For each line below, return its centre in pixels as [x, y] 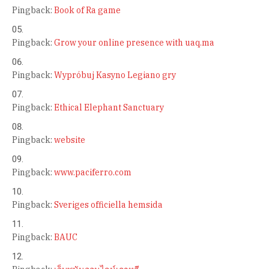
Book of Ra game [87, 10]
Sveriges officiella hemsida [108, 204]
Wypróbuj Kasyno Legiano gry [115, 75]
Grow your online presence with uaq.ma [134, 42]
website [70, 140]
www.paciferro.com [93, 172]
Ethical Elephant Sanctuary [109, 107]
